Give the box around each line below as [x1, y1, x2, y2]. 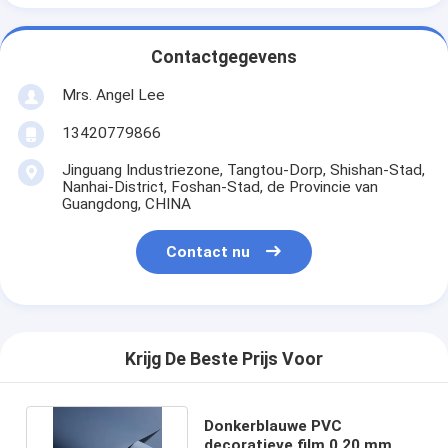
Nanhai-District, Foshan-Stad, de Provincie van [61, 177, 378, 196]
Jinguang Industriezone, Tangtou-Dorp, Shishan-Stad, [61, 160, 425, 179]
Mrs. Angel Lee [61, 85, 165, 104]
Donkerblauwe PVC [203, 416, 342, 435]
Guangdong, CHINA [61, 194, 191, 213]
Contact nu [166, 243, 251, 262]
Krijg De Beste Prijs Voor [125, 349, 323, 370]
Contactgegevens [151, 47, 297, 68]
